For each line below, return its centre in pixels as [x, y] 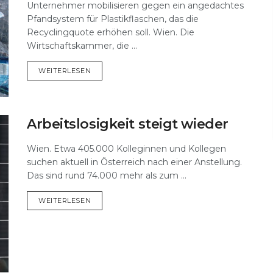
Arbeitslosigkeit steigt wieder [128, 124]
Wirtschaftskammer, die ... [82, 45]
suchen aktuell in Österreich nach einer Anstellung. [134, 162]
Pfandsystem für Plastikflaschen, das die [113, 19]
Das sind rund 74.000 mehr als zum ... [107, 176]
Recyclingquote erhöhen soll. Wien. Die [111, 32]
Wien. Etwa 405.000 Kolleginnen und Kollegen [126, 149]
